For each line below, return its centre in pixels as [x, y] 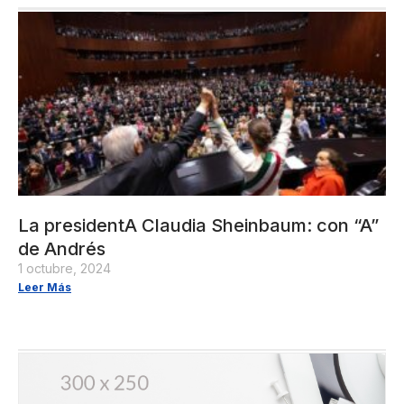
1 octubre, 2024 [64, 268]
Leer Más [45, 287]
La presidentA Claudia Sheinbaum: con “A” [198, 225]
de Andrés [62, 248]
